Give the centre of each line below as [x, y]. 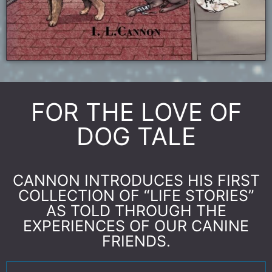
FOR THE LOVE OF [136, 112]
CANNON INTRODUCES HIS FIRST [136, 181]
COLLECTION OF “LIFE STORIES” [136, 196]
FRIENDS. [136, 241]
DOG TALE [136, 137]
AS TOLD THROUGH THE [136, 211]
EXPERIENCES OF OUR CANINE [136, 226]
